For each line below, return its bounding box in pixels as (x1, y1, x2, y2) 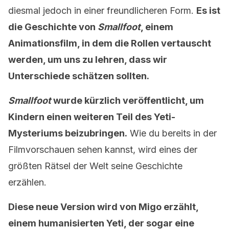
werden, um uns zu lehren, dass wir (8, 54, 167, 65)
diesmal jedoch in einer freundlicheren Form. (8, 5, 196, 16)
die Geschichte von (8, 21, 98, 32)
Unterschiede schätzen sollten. (8, 71, 149, 81)
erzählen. (8, 177, 47, 188)
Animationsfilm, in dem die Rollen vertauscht (8, 38, 211, 49)
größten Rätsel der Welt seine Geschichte (8, 161, 182, 171)
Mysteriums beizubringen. (8, 128, 127, 139)
